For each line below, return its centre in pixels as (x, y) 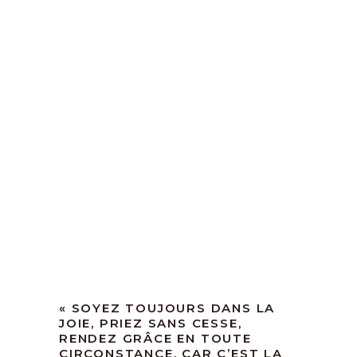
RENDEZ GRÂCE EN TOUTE (155, 339)
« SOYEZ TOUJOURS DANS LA (167, 308)
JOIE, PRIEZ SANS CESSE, (151, 324)
